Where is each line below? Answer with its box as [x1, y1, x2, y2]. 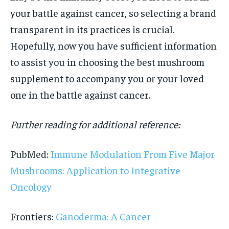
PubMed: [10, 147, 51, 160]
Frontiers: [10, 209, 56, 222]
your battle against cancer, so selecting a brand [10, 6, 216, 19]
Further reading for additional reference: [10, 117, 180, 130]
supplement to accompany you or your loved [10, 71, 204, 84]
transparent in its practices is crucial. [10, 22, 174, 35]
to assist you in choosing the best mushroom [10, 55, 204, 68]
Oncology [10, 179, 52, 193]
